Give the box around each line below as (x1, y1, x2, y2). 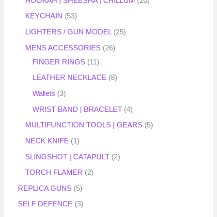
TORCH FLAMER (25, 169, 83, 177)
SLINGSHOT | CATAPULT (25, 153, 110, 161)
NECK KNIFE (25, 137, 69, 145)
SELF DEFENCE (18, 200, 73, 208)
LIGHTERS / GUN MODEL (25, 28, 112, 36)
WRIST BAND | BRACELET (32, 105, 123, 113)
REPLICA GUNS (18, 184, 72, 192)
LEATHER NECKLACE (32, 74, 107, 82)
